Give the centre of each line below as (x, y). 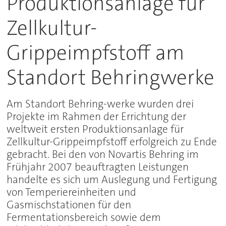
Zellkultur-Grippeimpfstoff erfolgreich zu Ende (112, 142)
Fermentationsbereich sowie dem (84, 218)
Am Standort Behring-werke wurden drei (100, 104)
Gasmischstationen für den (69, 205)
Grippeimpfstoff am (96, 53)
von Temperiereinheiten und (72, 192)
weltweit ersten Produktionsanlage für (95, 129)
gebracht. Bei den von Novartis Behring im (103, 155)
